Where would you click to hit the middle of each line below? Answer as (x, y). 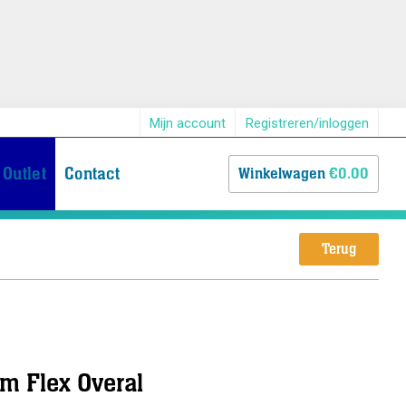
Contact (92, 174)
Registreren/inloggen (307, 124)
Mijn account (188, 124)
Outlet (24, 174)
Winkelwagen (281, 174)
